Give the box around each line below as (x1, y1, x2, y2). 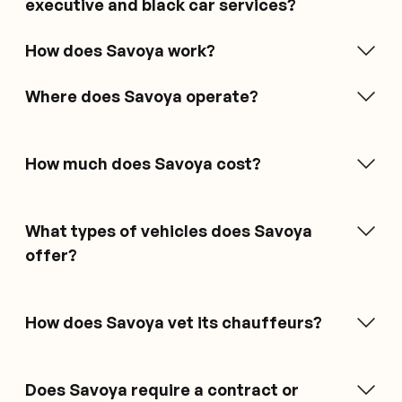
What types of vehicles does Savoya (25, 220, 312, 240)
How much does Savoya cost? (25, 153, 261, 173)
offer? (25, 244, 77, 265)
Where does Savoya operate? (25, 85, 258, 106)
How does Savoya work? (25, 39, 215, 60)
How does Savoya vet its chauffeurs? (25, 311, 322, 332)
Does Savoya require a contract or (25, 379, 299, 399)
